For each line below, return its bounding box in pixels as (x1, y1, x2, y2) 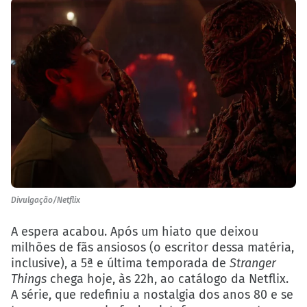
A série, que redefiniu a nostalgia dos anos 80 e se (11, 287, 293, 303)
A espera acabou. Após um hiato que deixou (11, 224, 258, 240)
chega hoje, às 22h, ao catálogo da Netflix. (47, 271, 288, 287)
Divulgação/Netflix (11, 195, 80, 206)
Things (11, 271, 47, 287)
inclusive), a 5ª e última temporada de (11, 256, 230, 271)
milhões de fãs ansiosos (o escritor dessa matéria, (11, 240, 294, 256)
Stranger (230, 256, 276, 271)
